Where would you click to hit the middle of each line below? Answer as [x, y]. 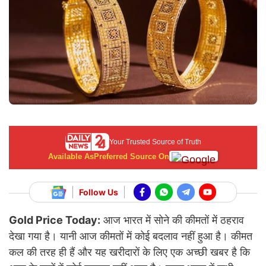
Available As [71, 156]
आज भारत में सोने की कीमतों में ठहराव [172, 220]
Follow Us [98, 192]
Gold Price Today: [55, 220]
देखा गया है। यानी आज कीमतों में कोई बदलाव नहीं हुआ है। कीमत [131, 236]
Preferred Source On [132, 156]
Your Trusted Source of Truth [155, 142]
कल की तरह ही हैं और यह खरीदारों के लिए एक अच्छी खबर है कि [129, 252]
